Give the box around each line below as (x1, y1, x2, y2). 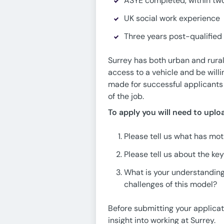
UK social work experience (124, 13, 220, 23)
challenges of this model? (124, 179, 217, 189)
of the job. (108, 91, 144, 101)
